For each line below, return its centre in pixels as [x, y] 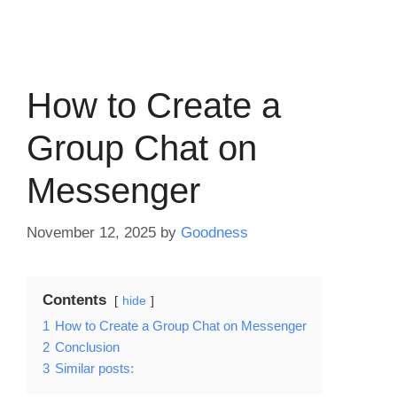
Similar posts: [94, 368]
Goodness [214, 232]
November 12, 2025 [91, 232]
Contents [74, 300]
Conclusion [87, 346]
